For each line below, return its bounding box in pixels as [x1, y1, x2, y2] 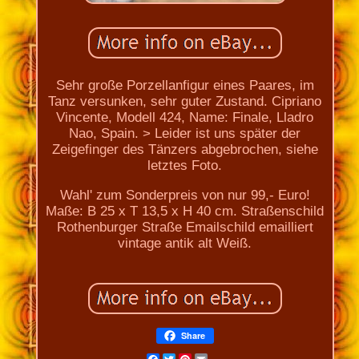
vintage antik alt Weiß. [118, 235, 252, 251]
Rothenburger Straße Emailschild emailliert [56, 219, 313, 235]
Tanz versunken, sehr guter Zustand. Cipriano [48, 93, 322, 109]
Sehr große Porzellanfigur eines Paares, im [55, 77, 314, 93]
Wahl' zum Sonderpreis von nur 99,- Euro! [59, 187, 310, 203]
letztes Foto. [147, 157, 223, 173]
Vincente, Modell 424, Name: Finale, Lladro [56, 109, 314, 125]
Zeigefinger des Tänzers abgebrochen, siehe [51, 141, 318, 157]
